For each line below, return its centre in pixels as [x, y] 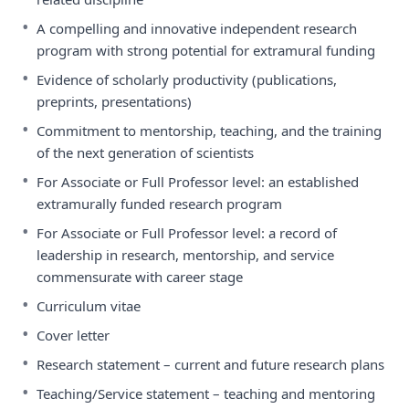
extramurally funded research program [159, 204]
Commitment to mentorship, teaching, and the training [209, 131]
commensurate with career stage [140, 277]
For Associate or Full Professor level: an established [198, 182]
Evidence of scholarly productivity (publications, [187, 79]
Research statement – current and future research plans [210, 364]
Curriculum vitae [89, 306]
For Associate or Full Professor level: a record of [187, 233]
